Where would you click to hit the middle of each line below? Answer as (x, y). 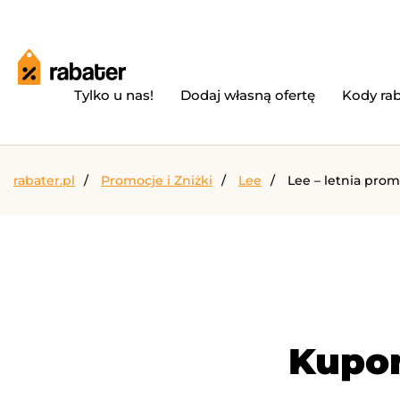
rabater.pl (44, 180)
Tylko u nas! (114, 95)
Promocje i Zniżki (157, 180)
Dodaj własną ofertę (248, 95)
